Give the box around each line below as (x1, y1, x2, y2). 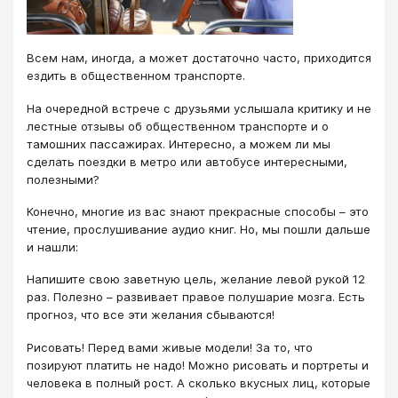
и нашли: (27, 239, 78, 254)
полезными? (27, 171, 99, 187)
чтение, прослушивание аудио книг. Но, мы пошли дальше (27, 221, 370, 236)
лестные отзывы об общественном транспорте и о (27, 118, 329, 133)
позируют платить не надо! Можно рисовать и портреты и (27, 357, 369, 372)
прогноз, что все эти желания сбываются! (27, 307, 275, 322)
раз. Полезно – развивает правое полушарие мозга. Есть (27, 290, 365, 305)
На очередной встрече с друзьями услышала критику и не (27, 100, 371, 115)
